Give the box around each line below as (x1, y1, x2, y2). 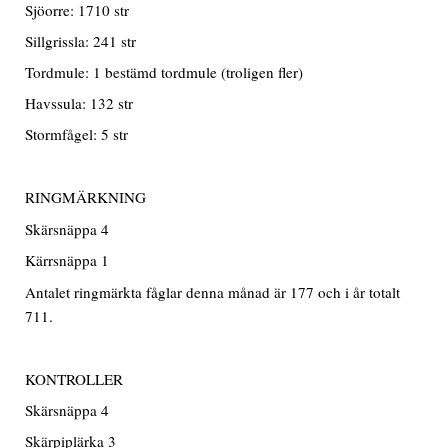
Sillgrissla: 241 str (25, 31, 137, 52)
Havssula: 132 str (25, 93, 134, 114)
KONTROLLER (25, 368, 124, 389)
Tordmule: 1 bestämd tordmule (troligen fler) (25, 62, 304, 83)
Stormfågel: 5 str (25, 124, 129, 145)
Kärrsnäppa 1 (25, 250, 110, 271)
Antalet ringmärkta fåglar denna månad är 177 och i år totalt (25, 281, 401, 302)
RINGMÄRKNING (25, 187, 147, 208)
